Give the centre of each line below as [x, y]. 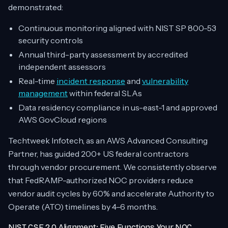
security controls [51, 40]
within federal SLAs [105, 93]
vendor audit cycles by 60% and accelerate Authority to [111, 193]
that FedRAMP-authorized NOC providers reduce [101, 180]
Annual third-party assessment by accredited [103, 54]
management [43, 93]
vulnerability [165, 81]
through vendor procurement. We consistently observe [112, 167]
